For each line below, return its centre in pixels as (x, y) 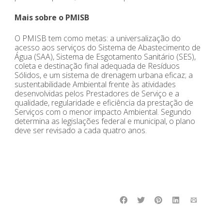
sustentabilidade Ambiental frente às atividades (95, 84)
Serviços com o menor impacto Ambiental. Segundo (103, 112)
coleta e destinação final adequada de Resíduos (97, 66)
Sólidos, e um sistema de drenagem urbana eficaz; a (104, 75)
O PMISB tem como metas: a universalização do (98, 38)
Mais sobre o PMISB (52, 17)
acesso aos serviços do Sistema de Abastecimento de (108, 47)
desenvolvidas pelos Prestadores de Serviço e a (97, 93)
